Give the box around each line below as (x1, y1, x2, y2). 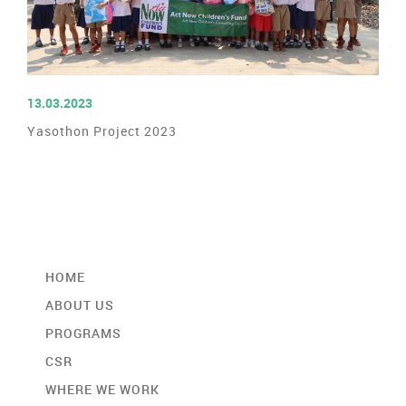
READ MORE (157, 86, 249, 103)
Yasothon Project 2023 (27, 122, 177, 140)
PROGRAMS (45, 324, 121, 343)
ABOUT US (45, 296, 114, 314)
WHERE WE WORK (45, 381, 159, 399)
